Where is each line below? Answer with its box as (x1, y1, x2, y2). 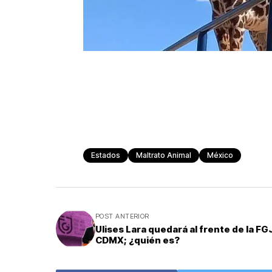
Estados (91, 151, 120, 160)
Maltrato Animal (136, 151, 191, 160)
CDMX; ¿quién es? (95, 234, 180, 246)
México (207, 151, 233, 160)
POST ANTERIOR (95, 212, 149, 221)
